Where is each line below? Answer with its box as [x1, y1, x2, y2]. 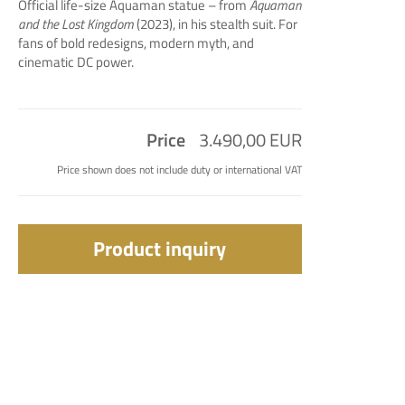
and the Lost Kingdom [18, 14, 134, 35]
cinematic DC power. [18, 52, 134, 73]
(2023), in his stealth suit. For [134, 14, 297, 35]
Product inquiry [93, 233, 227, 265]
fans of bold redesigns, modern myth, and [18, 33, 254, 54]
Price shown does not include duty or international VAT [56, 161, 302, 179]
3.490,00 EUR [198, 126, 302, 155]
